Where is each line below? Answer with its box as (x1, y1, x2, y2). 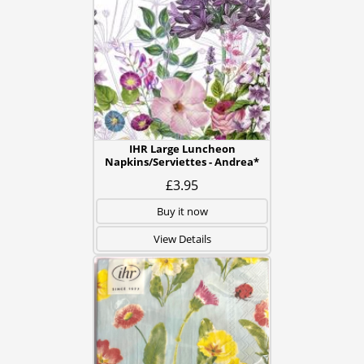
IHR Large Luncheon (128, 141, 236, 156)
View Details (153, 232, 211, 246)
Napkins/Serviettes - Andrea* (105, 154, 259, 169)
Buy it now (156, 204, 208, 219)
